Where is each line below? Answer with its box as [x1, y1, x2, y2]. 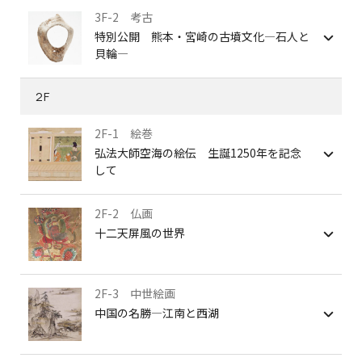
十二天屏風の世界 [95, 225, 185, 241]
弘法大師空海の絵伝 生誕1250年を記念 [95, 145, 301, 161]
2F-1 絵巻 [95, 125, 153, 141]
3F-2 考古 [95, 9, 153, 25]
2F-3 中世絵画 [95, 285, 175, 301]
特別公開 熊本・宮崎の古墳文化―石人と [95, 28, 309, 44]
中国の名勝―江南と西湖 [95, 305, 219, 321]
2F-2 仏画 [95, 205, 153, 221]
